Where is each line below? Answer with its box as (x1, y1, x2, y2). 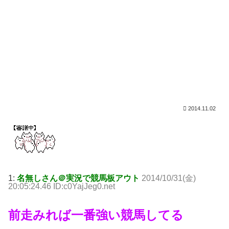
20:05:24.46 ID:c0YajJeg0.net (8, 182, 115, 191)
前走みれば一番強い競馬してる (8, 208, 184, 222)
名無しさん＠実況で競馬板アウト (17, 174, 140, 183)
